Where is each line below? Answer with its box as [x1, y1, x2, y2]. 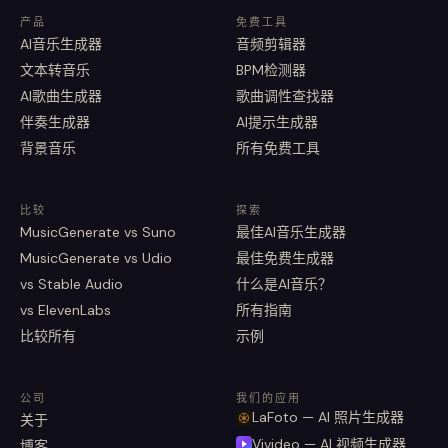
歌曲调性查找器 [236, 87, 334, 105]
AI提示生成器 [236, 113, 318, 131]
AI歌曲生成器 [20, 87, 102, 105]
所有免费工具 [236, 139, 320, 157]
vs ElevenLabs [20, 301, 111, 319]
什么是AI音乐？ [236, 275, 332, 293]
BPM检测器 [236, 61, 306, 79]
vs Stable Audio [20, 275, 123, 293]
